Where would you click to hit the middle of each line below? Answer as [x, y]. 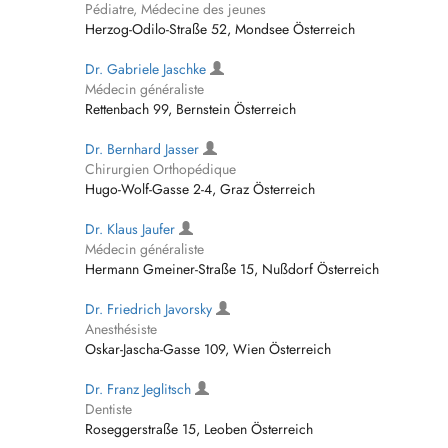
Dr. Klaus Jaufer [132, 229]
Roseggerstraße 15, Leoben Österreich [199, 429]
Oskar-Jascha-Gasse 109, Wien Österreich [208, 349]
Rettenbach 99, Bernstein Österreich [190, 109]
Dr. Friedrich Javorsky [150, 309]
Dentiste [108, 409]
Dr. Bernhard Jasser [144, 149]
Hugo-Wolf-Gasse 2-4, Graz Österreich [200, 189]
